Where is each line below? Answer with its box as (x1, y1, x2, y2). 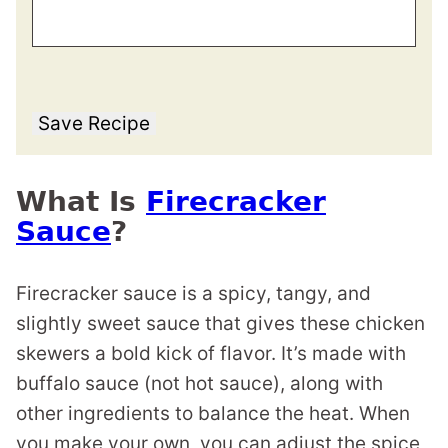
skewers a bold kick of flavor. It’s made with (16, 342, 406, 365)
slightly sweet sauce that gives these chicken (16, 312, 425, 335)
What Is (16, 185, 146, 218)
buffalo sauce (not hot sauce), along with (16, 372, 383, 395)
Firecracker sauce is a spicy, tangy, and (16, 282, 371, 305)
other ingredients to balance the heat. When (16, 402, 410, 425)
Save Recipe (38, 112, 150, 135)
